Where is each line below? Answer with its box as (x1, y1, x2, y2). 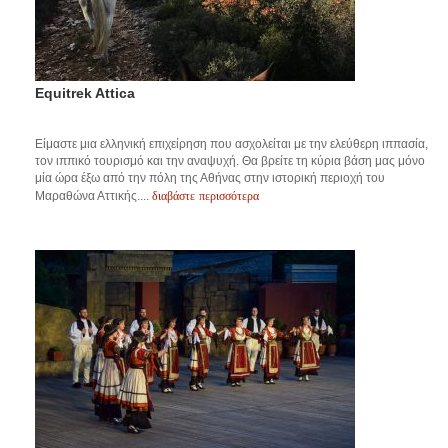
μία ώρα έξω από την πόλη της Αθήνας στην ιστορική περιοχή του (35, 171, 385, 186)
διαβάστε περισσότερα (152, 188, 259, 204)
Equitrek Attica (35, 85, 135, 102)
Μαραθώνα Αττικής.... (35, 189, 152, 204)
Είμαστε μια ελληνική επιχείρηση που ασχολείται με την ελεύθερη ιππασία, (35, 137, 428, 152)
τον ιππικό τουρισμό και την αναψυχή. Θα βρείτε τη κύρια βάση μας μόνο (35, 154, 425, 169)
